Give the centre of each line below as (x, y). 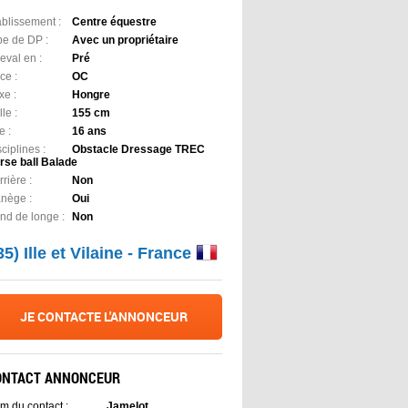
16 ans (89, 131)
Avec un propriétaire (125, 40)
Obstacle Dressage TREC (138, 149)
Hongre (91, 94)
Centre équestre (114, 21)
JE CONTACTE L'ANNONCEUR (104, 316)
